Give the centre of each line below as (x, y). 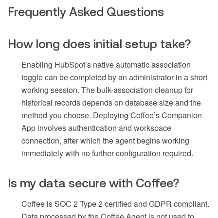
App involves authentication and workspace (96, 128)
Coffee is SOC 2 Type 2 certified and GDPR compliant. (115, 204)
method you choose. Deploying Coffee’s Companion (112, 115)
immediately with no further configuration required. (107, 153)
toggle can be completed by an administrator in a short (114, 77)
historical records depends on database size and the (111, 103)
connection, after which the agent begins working (105, 141)
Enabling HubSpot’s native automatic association (106, 65)
